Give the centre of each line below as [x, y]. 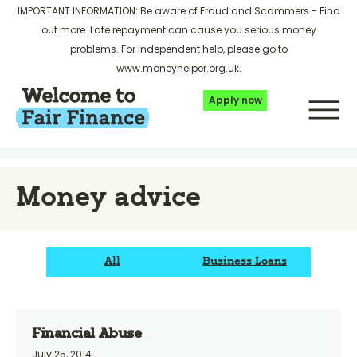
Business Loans [245, 261]
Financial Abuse [87, 334]
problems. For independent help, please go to [178, 49]
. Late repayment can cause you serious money [200, 30]
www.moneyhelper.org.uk [177, 68]
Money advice [108, 198]
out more [63, 30]
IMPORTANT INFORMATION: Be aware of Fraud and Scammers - [168, 11]
